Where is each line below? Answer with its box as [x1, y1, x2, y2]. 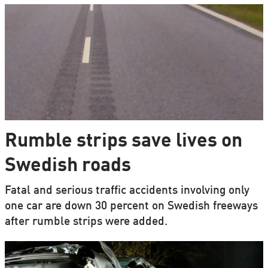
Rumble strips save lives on [4, 132, 242, 151]
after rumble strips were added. [4, 217, 167, 228]
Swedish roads [4, 156, 131, 175]
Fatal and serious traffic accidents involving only [4, 185, 249, 197]
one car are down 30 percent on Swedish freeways [4, 201, 258, 212]
